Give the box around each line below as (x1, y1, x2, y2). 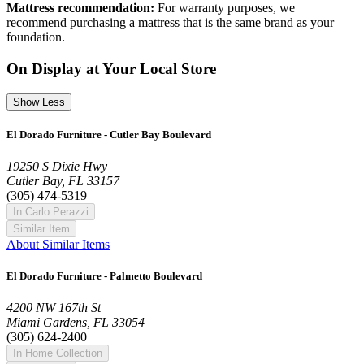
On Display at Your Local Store (6, 59, 216, 77)
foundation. (6, 30, 65, 45)
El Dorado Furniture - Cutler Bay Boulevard (6, 128, 211, 141)
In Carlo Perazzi (13, 206, 89, 219)
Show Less (13, 95, 65, 108)
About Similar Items (6, 237, 110, 252)
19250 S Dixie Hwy (6, 159, 107, 174)
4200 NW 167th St (6, 301, 101, 315)
